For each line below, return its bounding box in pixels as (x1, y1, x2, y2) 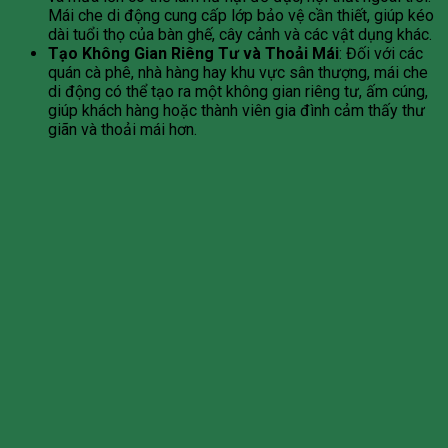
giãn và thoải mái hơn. (48, 120, 197, 140)
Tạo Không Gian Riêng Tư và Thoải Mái (48, 44, 339, 64)
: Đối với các (339, 44, 423, 64)
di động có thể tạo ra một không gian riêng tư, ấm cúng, (48, 82, 428, 102)
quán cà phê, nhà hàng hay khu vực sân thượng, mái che (48, 63, 428, 83)
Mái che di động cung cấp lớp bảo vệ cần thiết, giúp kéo (48, 6, 434, 26)
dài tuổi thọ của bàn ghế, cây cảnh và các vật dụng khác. (48, 25, 432, 45)
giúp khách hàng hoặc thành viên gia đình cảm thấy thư (48, 101, 425, 121)
